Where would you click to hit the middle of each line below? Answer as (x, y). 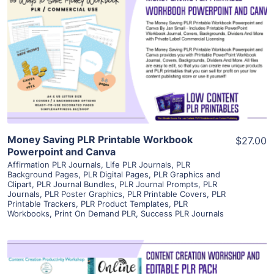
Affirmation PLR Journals (54, 164)
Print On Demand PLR (95, 213)
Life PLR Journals (139, 164)
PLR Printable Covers (167, 194)
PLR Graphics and (187, 174)
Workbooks (28, 213)
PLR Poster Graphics (83, 194)
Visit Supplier (137, 69)
